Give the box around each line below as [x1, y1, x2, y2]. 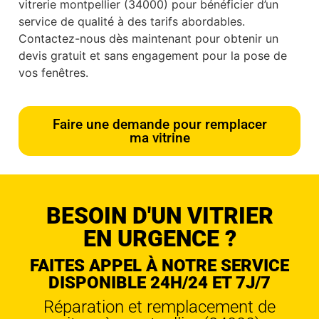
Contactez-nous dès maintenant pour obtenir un [19, 31, 278, 46]
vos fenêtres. [19, 66, 88, 80]
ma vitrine [129, 129, 190, 146]
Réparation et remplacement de [43, 296, 276, 317]
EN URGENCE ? [83, 224, 236, 252]
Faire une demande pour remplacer [52, 115, 267, 132]
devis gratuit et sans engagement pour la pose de [19, 48, 287, 63]
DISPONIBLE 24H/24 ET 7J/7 [48, 272, 271, 293]
